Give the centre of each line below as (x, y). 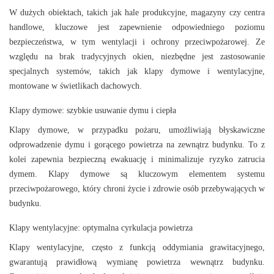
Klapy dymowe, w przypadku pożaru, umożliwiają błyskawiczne (137, 130)
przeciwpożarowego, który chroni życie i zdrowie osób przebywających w (137, 189)
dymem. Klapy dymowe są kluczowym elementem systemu (137, 174)
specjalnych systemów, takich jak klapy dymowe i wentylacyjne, (137, 72)
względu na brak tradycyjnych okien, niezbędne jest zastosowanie (137, 57)
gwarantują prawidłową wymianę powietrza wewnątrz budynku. (137, 262)
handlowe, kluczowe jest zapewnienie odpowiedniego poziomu (137, 28)
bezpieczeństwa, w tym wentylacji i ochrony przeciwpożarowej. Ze (137, 42)
